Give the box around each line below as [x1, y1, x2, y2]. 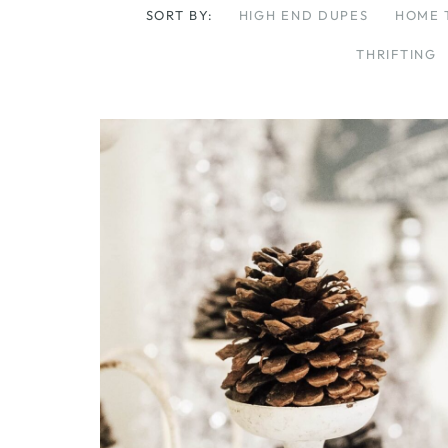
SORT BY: [145, 6, 219, 23]
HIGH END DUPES [238, 6, 369, 23]
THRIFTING [356, 45, 437, 62]
